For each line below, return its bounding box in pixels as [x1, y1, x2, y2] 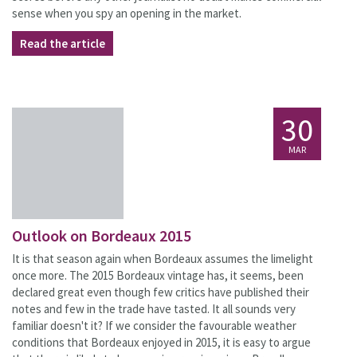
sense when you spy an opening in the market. [12, 6, 241, 21]
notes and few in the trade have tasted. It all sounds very [12, 301, 296, 316]
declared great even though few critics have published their [12, 284, 309, 300]
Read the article [20, 36, 105, 51]
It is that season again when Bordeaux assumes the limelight [12, 251, 313, 266]
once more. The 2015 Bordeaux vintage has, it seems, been [12, 268, 304, 283]
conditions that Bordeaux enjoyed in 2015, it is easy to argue [12, 335, 311, 350]
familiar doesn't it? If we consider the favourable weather [12, 318, 296, 333]
